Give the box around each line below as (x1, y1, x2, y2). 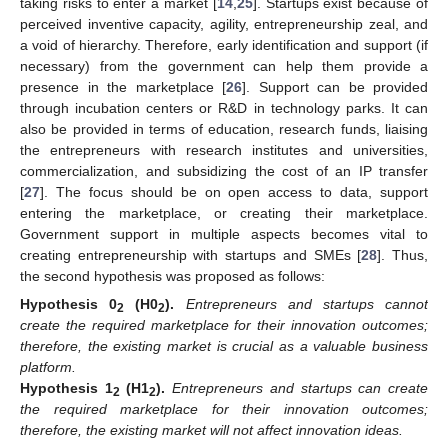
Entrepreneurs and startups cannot (185, 295, 429, 312)
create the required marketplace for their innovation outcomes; (20, 316, 428, 333)
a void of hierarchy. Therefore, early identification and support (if (20, 36, 428, 53)
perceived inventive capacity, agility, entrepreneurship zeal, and (20, 15, 428, 32)
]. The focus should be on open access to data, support (40, 183, 428, 200)
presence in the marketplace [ (20, 78, 226, 95)
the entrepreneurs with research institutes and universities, (20, 141, 428, 158)
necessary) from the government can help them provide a (20, 57, 428, 74)
